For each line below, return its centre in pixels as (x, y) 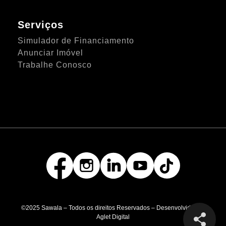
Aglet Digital (113, 217)
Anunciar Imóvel (51, 52)
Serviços (41, 24)
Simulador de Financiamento (76, 40)
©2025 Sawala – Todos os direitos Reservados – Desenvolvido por (113, 208)
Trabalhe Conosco (55, 65)
